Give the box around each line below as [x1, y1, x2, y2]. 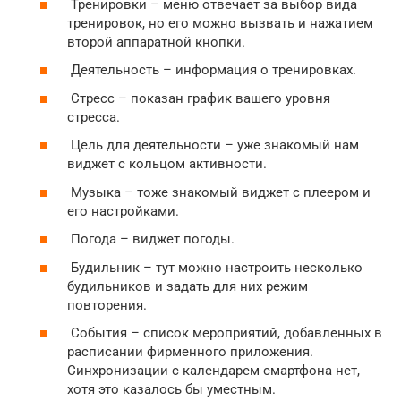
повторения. [67, 296, 147, 313]
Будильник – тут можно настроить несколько [67, 259, 363, 276]
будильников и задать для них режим [67, 277, 308, 294]
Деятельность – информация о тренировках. [67, 62, 356, 79]
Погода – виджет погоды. [67, 231, 235, 248]
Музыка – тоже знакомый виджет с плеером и [67, 183, 371, 200]
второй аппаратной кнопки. [67, 33, 245, 50]
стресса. [67, 108, 120, 125]
